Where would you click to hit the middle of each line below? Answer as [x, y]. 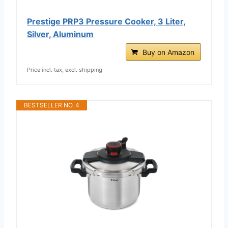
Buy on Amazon [168, 52]
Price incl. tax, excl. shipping [65, 69]
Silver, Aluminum [60, 34]
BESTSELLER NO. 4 [52, 105]
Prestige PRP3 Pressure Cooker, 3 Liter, [106, 21]
